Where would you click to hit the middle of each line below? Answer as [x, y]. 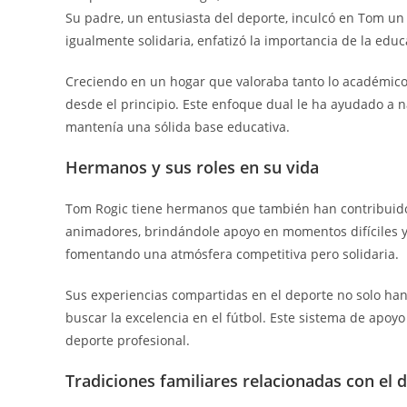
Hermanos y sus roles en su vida [192, 167]
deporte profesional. [128, 340]
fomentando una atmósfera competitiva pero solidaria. [232, 253]
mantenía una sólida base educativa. [178, 126]
